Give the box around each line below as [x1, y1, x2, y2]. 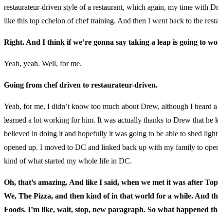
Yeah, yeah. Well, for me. [4, 59, 82, 68]
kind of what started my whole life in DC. [4, 157, 132, 165]
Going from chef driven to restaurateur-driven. [4, 81, 158, 90]
